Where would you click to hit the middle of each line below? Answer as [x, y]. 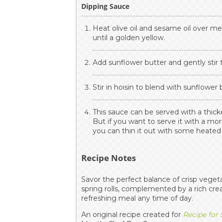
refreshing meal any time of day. [138, 198]
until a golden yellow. [129, 37]
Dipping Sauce [106, 6]
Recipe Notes [109, 158]
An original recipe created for [132, 214]
